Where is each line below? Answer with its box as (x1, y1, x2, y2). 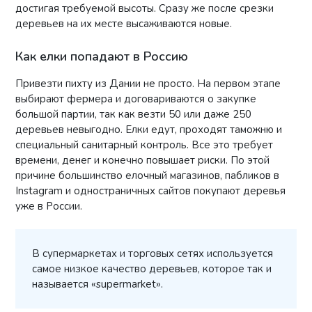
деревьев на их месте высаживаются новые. (15, 16, 233, 31)
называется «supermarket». (32, 277, 164, 292)
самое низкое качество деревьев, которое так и (32, 262, 272, 276)
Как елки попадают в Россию (15, 47, 189, 65)
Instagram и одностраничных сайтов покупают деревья (15, 183, 286, 198)
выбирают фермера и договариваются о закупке (15, 91, 257, 106)
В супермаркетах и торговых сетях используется (32, 247, 274, 261)
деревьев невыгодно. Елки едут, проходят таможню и (15, 122, 283, 136)
